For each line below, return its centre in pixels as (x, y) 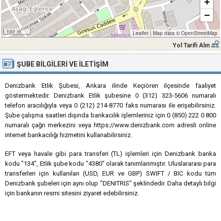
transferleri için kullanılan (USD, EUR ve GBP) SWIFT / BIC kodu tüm (110, 173)
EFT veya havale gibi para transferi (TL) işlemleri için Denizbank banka (110, 154)
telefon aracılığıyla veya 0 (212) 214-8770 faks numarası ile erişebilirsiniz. (110, 105)
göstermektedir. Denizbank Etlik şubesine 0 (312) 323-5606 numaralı (110, 95)
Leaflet (140, 33)
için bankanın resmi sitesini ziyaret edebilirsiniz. (72, 193)
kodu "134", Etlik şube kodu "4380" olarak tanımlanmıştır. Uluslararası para (110, 164)
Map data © (166, 33)
